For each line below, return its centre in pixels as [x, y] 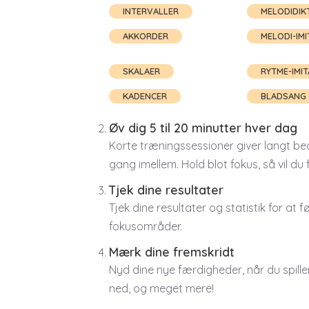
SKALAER [141, 71]
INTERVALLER [151, 11]
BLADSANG [283, 96]
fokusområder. [146, 226]
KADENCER [145, 96]
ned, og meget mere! [161, 288]
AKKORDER [146, 36]
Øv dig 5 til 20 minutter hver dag [203, 127]
